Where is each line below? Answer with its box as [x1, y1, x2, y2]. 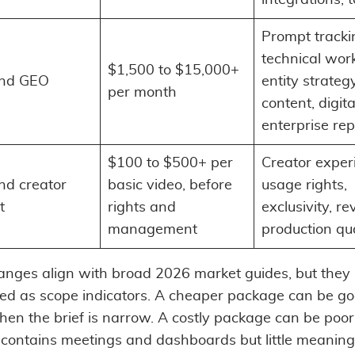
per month [108, 85, 177, 100]
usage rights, [261, 177, 347, 193]
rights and [108, 200, 176, 215]
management [108, 222, 197, 237]
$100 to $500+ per [108, 155, 233, 170]
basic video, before [108, 177, 232, 193]
